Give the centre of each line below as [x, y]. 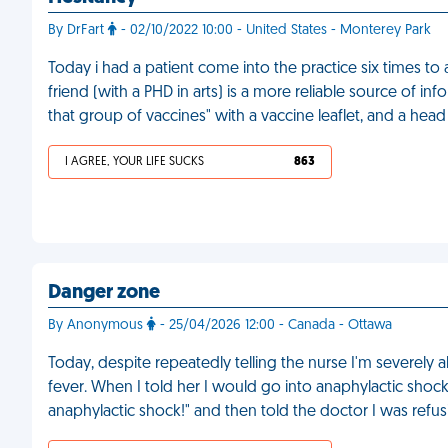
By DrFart [78, 30]
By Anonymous [97, 325]
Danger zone [104, 293]
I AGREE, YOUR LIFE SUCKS [134, 162]
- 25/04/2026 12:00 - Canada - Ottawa [274, 325]
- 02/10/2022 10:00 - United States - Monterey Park [274, 30]
